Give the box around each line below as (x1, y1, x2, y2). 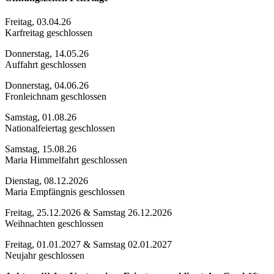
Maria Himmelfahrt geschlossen (5, 155, 127, 165)
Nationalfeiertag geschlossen (5, 123, 115, 133)
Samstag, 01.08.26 (5, 112, 76, 122)
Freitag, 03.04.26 (5, 17, 71, 27)
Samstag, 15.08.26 (5, 144, 76, 154)
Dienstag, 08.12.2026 (5, 176, 88, 186)
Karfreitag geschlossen (5, 28, 92, 38)
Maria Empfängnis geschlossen (5, 187, 125, 197)
